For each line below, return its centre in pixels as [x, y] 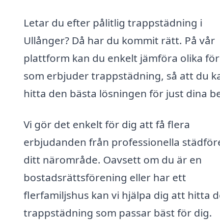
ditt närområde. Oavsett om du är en [113, 160]
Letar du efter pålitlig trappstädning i [113, 22]
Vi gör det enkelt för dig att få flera [107, 124]
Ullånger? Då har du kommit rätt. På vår [119, 40]
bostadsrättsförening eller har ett [105, 178]
